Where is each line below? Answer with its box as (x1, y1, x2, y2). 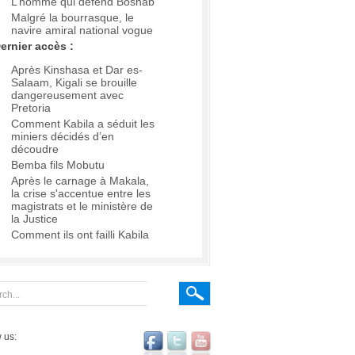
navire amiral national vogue (11, 24, 153, 37)
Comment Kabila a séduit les (11, 117, 155, 131)
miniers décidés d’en (11, 130, 114, 143)
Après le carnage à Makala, (11, 174, 149, 188)
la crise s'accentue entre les (11, 187, 151, 200)
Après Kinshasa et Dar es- (11, 63, 143, 77)
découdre (11, 143, 59, 156)
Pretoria (11, 101, 51, 115)
